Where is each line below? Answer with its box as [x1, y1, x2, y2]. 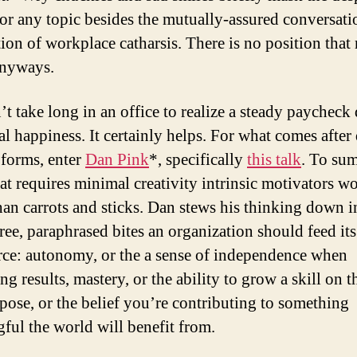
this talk [247, 149, 301, 171]
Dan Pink [85, 149, 149, 171]
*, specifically [149, 149, 247, 171]
